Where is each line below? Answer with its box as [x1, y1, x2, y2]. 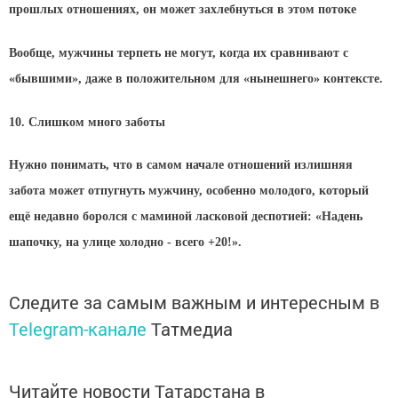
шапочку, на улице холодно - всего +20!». [9, 235, 242, 250]
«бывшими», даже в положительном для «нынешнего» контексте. [9, 71, 383, 85]
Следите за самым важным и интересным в [9, 291, 379, 314]
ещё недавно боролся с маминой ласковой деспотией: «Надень [9, 210, 362, 224]
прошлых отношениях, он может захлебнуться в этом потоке [9, 2, 356, 16]
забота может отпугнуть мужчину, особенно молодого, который [9, 184, 369, 198]
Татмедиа [151, 317, 233, 341]
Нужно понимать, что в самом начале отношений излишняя [9, 158, 353, 172]
